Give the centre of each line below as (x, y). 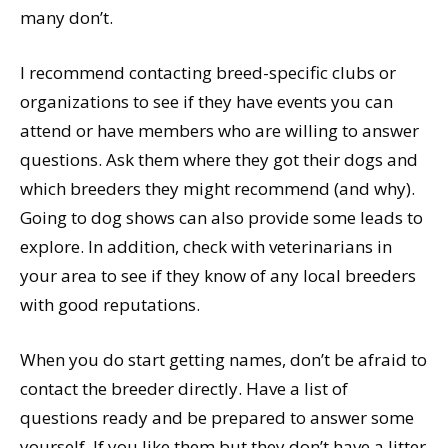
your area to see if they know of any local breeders (218, 276)
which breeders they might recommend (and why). (217, 189)
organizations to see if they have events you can (206, 102)
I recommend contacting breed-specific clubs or (208, 73)
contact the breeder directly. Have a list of (184, 389)
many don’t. (66, 18)
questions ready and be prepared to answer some (217, 418)
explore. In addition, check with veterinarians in (206, 247)
